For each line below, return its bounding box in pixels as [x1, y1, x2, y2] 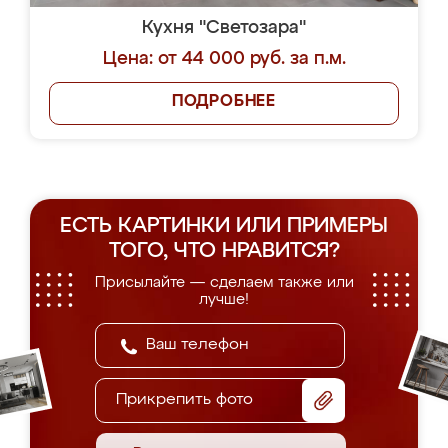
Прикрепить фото [116, 392, 253, 408]
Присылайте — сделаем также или [94, 275, 354, 290]
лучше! [199, 292, 249, 307]
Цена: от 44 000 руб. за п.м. [102, 50, 346, 68]
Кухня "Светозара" [142, 19, 306, 37]
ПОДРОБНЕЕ [171, 94, 277, 110]
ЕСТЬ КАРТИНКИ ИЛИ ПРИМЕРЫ [60, 216, 388, 237]
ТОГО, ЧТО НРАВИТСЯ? [108, 241, 340, 262]
